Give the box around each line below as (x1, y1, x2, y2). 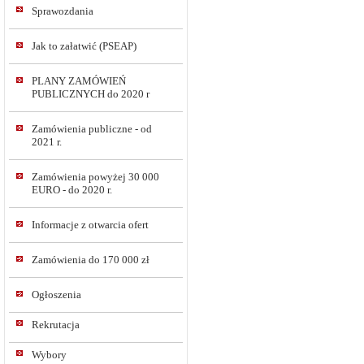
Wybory (32, 349, 67, 361)
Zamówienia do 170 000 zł (32, 253, 149, 266)
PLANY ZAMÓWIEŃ (32, 75, 126, 87)
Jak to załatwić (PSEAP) (32, 40, 136, 52)
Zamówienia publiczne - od (32, 123, 152, 135)
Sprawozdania (32, 5, 93, 17)
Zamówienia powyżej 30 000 (32, 171, 159, 183)
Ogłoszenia (32, 288, 81, 301)
